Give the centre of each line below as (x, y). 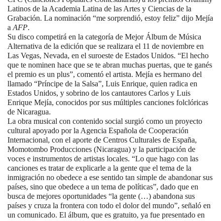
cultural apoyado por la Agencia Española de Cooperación (98, 130)
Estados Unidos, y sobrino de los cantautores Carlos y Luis (99, 93)
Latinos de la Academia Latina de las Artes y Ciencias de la (99, 8)
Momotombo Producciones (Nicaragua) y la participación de (101, 149)
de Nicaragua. (29, 111)
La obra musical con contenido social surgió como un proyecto (105, 121)
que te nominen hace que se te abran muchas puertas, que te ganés (110, 65)
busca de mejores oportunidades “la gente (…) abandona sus (101, 196)
